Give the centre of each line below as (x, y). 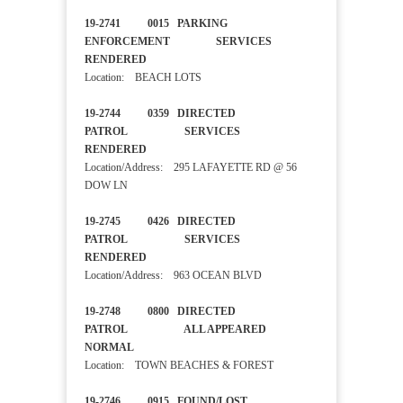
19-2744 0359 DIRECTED (160, 114)
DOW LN (106, 186)
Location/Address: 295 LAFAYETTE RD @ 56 (191, 168)
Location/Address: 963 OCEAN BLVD (173, 276)
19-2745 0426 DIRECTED (160, 222)
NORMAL (132, 348)
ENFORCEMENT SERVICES (178, 42)
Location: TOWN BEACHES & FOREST (179, 366)
